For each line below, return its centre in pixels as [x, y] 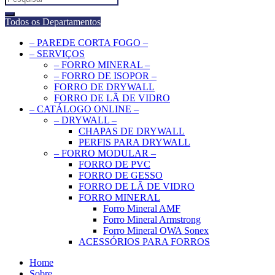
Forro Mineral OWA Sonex [156, 230]
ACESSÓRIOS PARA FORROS [144, 242]
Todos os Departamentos [53, 22]
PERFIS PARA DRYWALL [134, 142]
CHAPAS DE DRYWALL [132, 131]
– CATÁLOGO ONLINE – [84, 109]
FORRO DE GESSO [121, 175]
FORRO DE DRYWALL [104, 87]
